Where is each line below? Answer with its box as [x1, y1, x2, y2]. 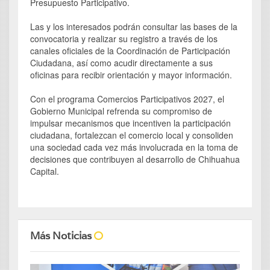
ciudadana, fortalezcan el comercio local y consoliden [30, 129, 233, 142]
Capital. [30, 165, 59, 178]
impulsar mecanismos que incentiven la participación [30, 117, 231, 130]
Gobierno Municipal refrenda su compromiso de [30, 105, 212, 118]
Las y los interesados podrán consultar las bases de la [30, 20, 237, 33]
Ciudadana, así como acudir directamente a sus [30, 57, 213, 69]
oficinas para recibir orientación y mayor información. [30, 69, 232, 81]
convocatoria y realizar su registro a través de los [30, 33, 218, 45]
